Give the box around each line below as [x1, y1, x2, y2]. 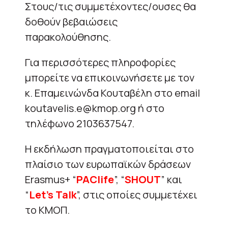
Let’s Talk [29, 187, 76, 202]
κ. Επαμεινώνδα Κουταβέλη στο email [25, 85, 200, 100]
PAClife [76, 172, 114, 186]
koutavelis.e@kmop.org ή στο [25, 101, 164, 115]
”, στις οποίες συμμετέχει [76, 187, 197, 202]
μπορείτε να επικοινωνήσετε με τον [25, 70, 194, 84]
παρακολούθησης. [25, 30, 111, 44]
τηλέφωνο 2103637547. [25, 116, 134, 130]
